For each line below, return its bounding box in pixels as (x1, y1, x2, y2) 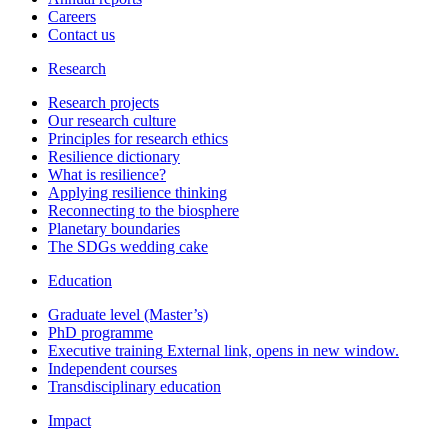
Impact (48, 412, 91, 430)
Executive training (48, 342, 163, 360)
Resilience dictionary (48, 148, 180, 166)
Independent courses (48, 360, 177, 378)
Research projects (48, 94, 159, 112)
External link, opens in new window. (163, 342, 399, 360)
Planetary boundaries (48, 220, 180, 238)
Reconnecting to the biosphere (48, 202, 239, 220)
